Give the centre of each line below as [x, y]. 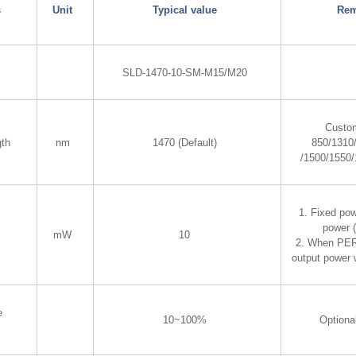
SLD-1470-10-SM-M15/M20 [184, 72]
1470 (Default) [184, 142]
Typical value [184, 10]
